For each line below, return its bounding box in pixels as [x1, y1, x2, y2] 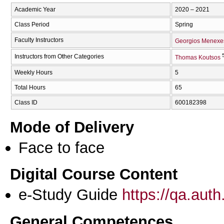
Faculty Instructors [14, 36, 63, 44]
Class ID [14, 99, 37, 106]
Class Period [14, 21, 49, 28]
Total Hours [14, 84, 45, 91]
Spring [175, 21, 193, 28]
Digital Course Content [10, 165, 177, 183]
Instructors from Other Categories [14, 53, 104, 60]
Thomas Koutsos [175, 54, 220, 61]
